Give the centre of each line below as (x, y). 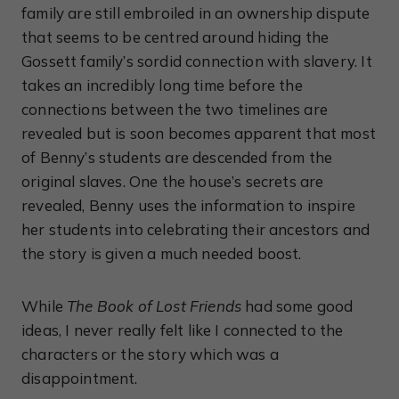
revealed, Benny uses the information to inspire (188, 205)
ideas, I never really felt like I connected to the (183, 330)
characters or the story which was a (150, 354)
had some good (297, 306)
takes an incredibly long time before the (162, 85)
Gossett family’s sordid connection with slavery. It (197, 61)
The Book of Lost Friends (155, 306)
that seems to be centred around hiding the (175, 37)
